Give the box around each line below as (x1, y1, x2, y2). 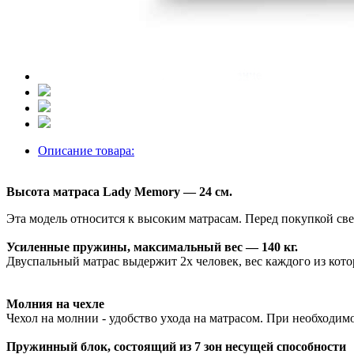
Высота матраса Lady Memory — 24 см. (6, 184, 232, 198)
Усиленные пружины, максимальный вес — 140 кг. (6, 239, 298, 254)
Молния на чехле (6, 296, 104, 311)
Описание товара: (38, 143, 134, 157)
